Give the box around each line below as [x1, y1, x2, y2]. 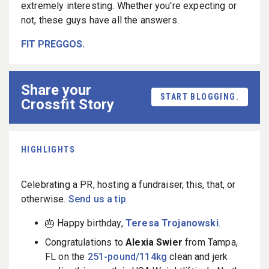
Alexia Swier [125, 236, 183, 248]
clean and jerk [169, 250, 228, 262]
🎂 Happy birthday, [45, 217, 125, 229]
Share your [21, 81, 91, 98]
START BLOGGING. [160, 91, 239, 101]
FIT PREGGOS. [21, 38, 85, 50]
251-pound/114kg [85, 250, 170, 262]
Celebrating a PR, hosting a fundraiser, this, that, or [21, 178, 236, 190]
